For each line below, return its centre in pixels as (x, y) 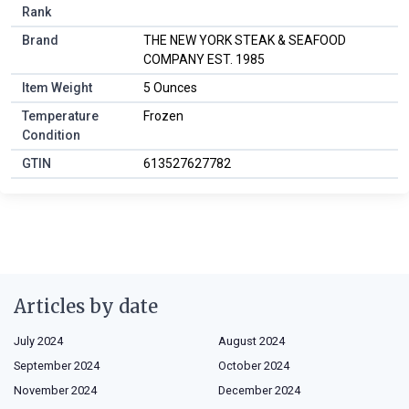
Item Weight (57, 87)
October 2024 (254, 365)
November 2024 (55, 390)
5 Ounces (170, 87)
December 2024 (259, 390)
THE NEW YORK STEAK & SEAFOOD (245, 40)
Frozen (163, 115)
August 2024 (252, 341)
